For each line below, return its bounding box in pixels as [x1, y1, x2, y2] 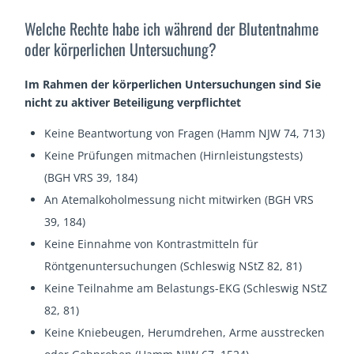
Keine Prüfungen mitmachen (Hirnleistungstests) [44, 147, 303, 163]
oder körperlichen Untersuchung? [24, 36, 217, 61]
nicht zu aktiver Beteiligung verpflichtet [24, 94, 242, 110]
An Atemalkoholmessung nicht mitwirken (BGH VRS [44, 191, 314, 207]
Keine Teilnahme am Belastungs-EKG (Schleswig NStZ [44, 280, 328, 296]
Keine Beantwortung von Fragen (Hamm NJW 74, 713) [44, 125, 326, 141]
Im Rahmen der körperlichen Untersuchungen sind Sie [24, 76, 322, 92]
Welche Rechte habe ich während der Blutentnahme [24, 16, 319, 40]
